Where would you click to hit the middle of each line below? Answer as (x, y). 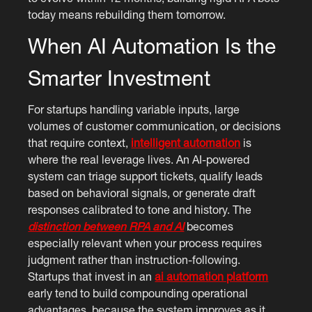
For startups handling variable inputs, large (134, 109)
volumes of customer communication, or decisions (155, 126)
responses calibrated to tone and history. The (140, 209)
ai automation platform (212, 276)
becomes (209, 226)
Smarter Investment (119, 77)
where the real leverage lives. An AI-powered (139, 159)
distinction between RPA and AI (106, 226)
